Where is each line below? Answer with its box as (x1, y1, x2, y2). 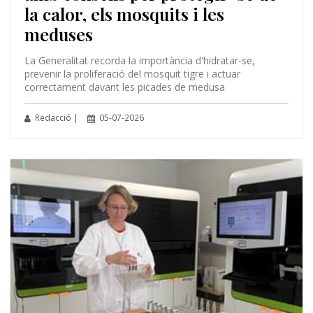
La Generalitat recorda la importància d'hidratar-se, (24, 53, 255, 67)
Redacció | (32, 111, 78, 124)
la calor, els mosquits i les (24, 1, 224, 25)
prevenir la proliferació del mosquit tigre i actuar (24, 66, 240, 80)
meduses (24, 22, 93, 45)
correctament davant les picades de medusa (24, 80, 225, 94)
